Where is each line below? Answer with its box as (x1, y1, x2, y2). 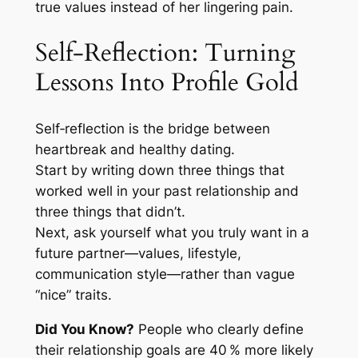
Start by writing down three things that (34, 161, 284, 178)
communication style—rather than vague (34, 265, 295, 282)
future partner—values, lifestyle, (34, 245, 241, 261)
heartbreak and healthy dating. (34, 141, 235, 157)
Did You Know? (34, 320, 134, 337)
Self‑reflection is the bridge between (34, 120, 270, 137)
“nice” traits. (34, 286, 112, 303)
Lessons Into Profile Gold (34, 66, 299, 100)
